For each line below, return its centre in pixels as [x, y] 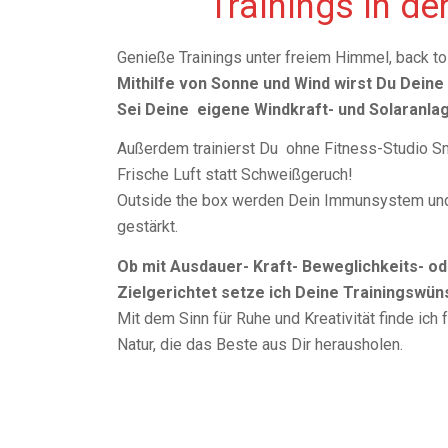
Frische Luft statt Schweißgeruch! [235, 175]
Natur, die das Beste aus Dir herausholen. [260, 344]
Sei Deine [153, 109]
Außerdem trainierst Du [198, 149]
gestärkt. [148, 227]
